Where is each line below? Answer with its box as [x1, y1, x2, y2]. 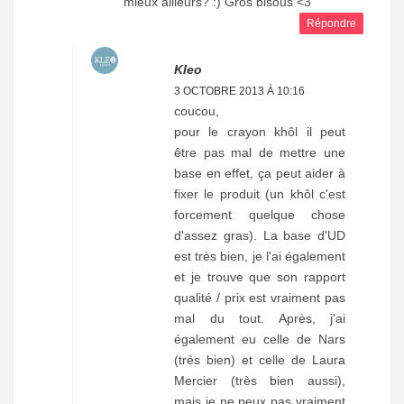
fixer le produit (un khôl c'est [174, 187, 345, 202]
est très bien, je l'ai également [174, 249, 345, 264]
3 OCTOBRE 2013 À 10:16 [174, 85, 305, 98]
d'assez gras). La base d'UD [174, 228, 345, 243]
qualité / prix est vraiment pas [174, 290, 345, 306]
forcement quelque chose [174, 207, 345, 223]
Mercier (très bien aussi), [174, 373, 345, 389]
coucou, [174, 104, 219, 119]
